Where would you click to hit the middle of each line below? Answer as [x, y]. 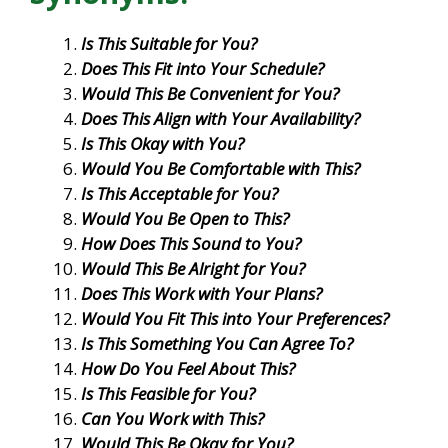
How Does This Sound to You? [191, 243]
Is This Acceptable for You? [179, 193]
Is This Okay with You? [162, 143]
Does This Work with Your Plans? [201, 293]
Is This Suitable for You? [169, 43]
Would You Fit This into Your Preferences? [235, 318]
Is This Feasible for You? [168, 393]
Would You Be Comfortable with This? [220, 168]
